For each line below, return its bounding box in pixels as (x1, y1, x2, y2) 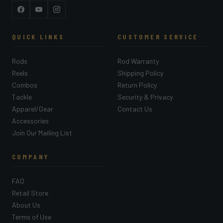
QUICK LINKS (12, 32, 64, 41)
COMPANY (12, 152, 49, 161)
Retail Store (12, 189, 48, 198)
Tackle (12, 93, 32, 102)
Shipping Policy (117, 69, 163, 78)
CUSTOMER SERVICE (117, 32, 199, 41)
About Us (12, 201, 40, 210)
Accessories (12, 116, 49, 125)
